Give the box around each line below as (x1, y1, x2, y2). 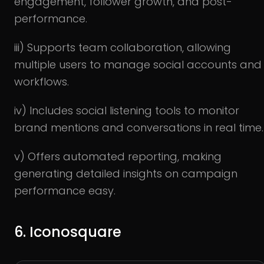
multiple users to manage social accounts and (14, 57, 262, 72)
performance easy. (14, 183, 115, 198)
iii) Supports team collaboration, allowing (14, 39, 231, 55)
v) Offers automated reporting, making (14, 148, 222, 164)
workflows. (14, 74, 69, 89)
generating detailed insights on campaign (14, 166, 237, 181)
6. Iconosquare (14, 222, 121, 242)
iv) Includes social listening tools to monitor (14, 103, 239, 118)
